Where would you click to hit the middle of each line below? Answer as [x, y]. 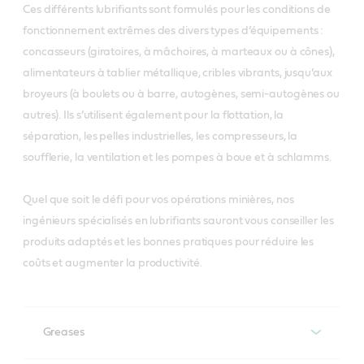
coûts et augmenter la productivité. [113, 263]
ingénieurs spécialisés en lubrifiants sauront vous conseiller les [178, 221]
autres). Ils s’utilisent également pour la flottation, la [154, 115]
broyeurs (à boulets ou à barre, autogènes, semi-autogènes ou [181, 94]
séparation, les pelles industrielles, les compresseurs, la [160, 136]
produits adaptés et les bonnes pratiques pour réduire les [169, 242]
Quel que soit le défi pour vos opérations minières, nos [158, 199]
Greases [63, 333]
